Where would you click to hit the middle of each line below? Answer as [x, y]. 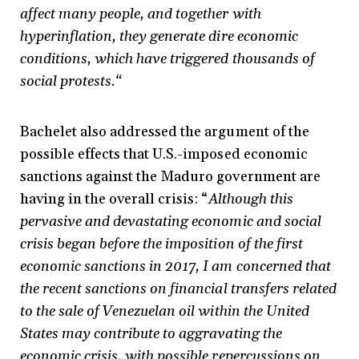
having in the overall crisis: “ [114, 200]
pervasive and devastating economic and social [171, 222]
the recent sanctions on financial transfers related [178, 289]
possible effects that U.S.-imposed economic [164, 155]
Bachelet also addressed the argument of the [165, 132]
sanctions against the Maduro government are [170, 177]
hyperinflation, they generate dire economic [159, 37]
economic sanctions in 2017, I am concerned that [175, 267]
